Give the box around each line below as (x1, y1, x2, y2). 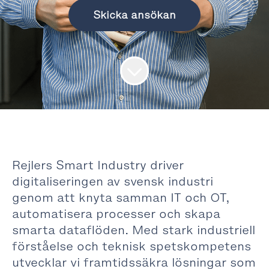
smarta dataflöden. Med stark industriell (12, 222, 255, 238)
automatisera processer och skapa (12, 206, 220, 222)
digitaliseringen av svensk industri (12, 174, 213, 189)
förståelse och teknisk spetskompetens (12, 238, 251, 254)
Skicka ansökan (93, 8, 176, 22)
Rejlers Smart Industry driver (12, 157, 184, 173)
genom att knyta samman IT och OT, (12, 190, 230, 205)
